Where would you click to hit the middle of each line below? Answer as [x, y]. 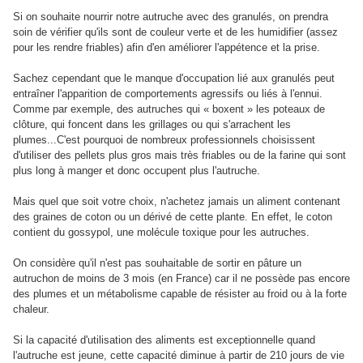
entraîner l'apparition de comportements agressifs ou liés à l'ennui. [168, 94]
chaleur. [31, 310]
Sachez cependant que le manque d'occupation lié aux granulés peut [174, 79]
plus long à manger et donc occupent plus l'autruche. [137, 171]
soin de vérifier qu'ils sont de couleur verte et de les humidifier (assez [175, 32]
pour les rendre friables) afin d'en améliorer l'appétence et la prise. [167, 48]
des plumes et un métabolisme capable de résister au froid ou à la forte [180, 294]
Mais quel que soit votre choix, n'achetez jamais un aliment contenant [177, 202]
